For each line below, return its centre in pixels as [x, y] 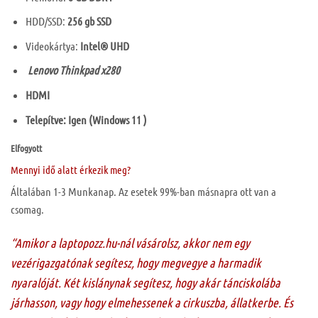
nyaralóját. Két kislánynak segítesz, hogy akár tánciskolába [146, 282]
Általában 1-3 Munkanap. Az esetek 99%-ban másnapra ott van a [143, 191]
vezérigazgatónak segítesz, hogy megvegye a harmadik [136, 262]
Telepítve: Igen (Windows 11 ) [87, 119]
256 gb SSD [89, 21]
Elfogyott [26, 148]
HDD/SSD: [45, 21]
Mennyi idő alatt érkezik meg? [71, 170]
